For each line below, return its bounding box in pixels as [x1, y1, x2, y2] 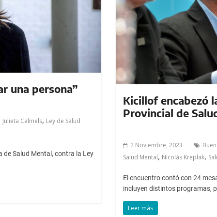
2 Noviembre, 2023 [130, 141, 183, 150]
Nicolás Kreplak [161, 153, 204, 162]
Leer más [127, 204, 153, 213]
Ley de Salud [46, 117, 80, 125]
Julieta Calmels [2, 117, 42, 125]
